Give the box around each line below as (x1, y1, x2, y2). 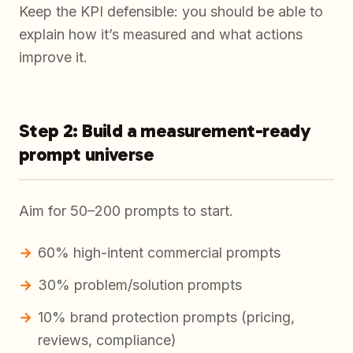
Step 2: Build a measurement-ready (19, 119, 311, 143)
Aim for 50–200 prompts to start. (19, 203, 233, 220)
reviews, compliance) (38, 332, 176, 349)
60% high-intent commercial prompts (38, 244, 281, 262)
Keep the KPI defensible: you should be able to (19, 3, 323, 20)
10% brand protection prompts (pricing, (38, 309, 295, 326)
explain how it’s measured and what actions (19, 26, 303, 43)
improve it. (19, 49, 87, 66)
